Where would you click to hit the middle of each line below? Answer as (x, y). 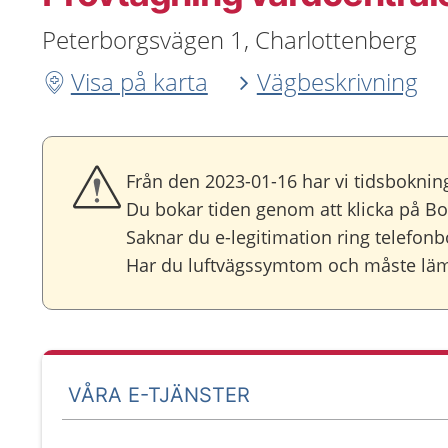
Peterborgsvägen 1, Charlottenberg (229, 39)
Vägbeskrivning (337, 81)
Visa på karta (139, 81)
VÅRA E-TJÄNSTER (159, 394)
